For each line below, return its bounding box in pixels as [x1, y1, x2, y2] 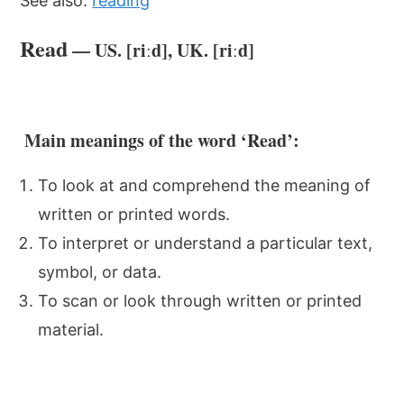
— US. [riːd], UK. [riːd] [68, 37, 255, 63]
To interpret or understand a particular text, [38, 234, 373, 252]
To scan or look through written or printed [38, 291, 363, 310]
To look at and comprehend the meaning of [38, 176, 372, 195]
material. [38, 320, 105, 339]
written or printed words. [38, 205, 231, 224]
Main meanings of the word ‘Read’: [20, 127, 300, 153]
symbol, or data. [38, 262, 162, 281]
